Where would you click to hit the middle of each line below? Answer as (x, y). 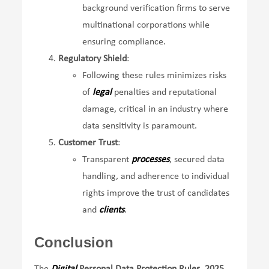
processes (151, 159)
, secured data (197, 159)
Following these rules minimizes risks (155, 75)
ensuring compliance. (124, 42)
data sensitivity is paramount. (140, 126)
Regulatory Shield (93, 59)
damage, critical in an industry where (156, 109)
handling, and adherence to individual (156, 176)
